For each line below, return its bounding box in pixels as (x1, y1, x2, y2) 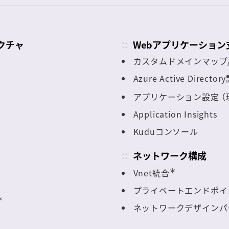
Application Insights (133, 107, 217, 120)
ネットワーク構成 (132, 148, 207, 163)
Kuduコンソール (133, 125, 198, 138)
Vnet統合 (133, 167, 170, 179)
